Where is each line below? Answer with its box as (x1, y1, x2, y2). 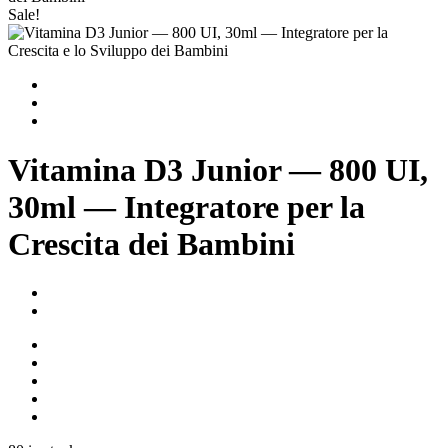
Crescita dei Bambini (8, 225, 295, 262)
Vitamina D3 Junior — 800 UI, (8, 151, 428, 188)
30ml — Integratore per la (8, 188, 365, 225)
